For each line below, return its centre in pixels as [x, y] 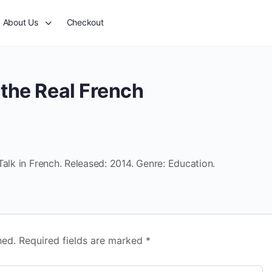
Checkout [85, 22]
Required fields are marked [82, 240]
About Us [20, 22]
